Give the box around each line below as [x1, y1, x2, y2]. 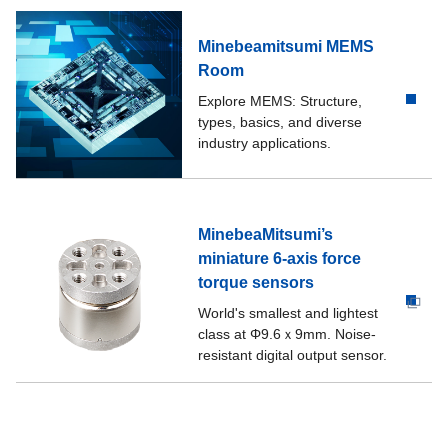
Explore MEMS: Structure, [198, 92, 363, 109]
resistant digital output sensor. [198, 347, 388, 364]
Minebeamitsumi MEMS [198, 37, 375, 55]
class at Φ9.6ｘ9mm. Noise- [198, 326, 377, 343]
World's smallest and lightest [198, 305, 379, 322]
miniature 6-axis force [198, 250, 362, 268]
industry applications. [198, 134, 332, 151]
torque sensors [198, 274, 315, 292]
